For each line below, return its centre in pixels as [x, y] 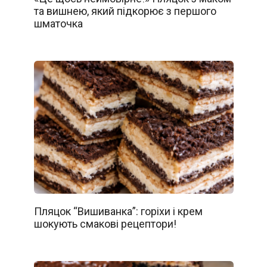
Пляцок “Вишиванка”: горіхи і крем [118, 211]
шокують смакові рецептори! [105, 223]
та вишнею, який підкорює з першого [125, 11]
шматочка [58, 23]
